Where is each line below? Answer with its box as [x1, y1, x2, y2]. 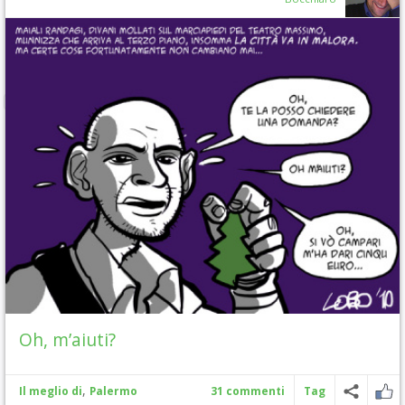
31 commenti [211, 382, 285, 399]
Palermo [89, 382, 137, 399]
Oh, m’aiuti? [19, 326, 116, 352]
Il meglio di [19, 382, 82, 399]
